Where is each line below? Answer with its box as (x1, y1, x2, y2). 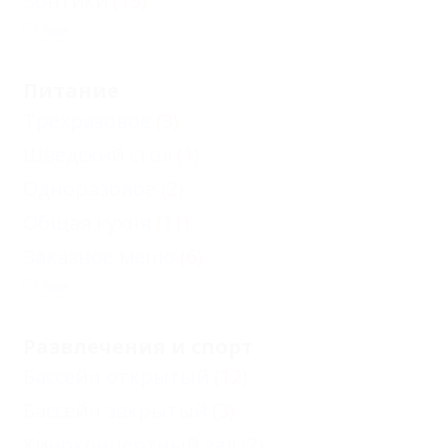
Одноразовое (23, 175, 156, 202)
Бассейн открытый (23, 363, 209, 390)
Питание (23, 77, 119, 104)
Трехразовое (23, 107, 151, 134)
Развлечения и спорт (23, 333, 253, 360)
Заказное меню (23, 243, 175, 270)
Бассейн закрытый (23, 397, 207, 424)
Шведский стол (23, 141, 172, 168)
